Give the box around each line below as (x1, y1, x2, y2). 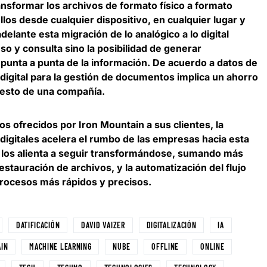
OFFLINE (151, 241, 179, 252)
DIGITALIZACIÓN (146, 220, 197, 231)
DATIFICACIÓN (15, 220, 60, 231)
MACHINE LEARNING (29, 241, 92, 252)
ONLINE (200, 241, 225, 252)
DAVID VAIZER (81, 220, 125, 231)
